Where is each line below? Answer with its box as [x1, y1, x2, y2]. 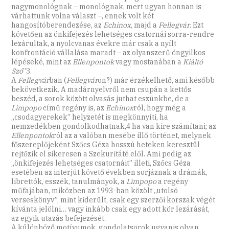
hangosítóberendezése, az [11, 20, 104, 30]
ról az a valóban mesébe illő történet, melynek [53, 131, 212, 141]
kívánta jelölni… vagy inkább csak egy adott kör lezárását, [11, 204, 210, 214]
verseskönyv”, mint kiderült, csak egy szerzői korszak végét [11, 195, 216, 205]
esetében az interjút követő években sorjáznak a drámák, [11, 168, 208, 177]
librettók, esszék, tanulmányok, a [11, 177, 127, 187]
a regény [156, 177, 189, 187]
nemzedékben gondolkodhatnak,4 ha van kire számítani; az [11, 122, 217, 131]
